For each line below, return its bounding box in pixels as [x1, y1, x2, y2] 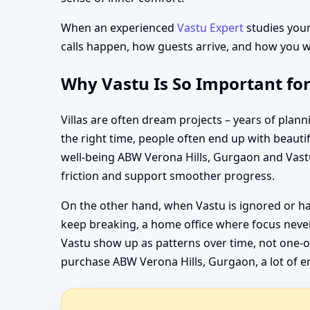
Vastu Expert [177, 19, 244, 35]
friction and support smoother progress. [61, 168, 275, 184]
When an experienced [61, 19, 177, 35]
